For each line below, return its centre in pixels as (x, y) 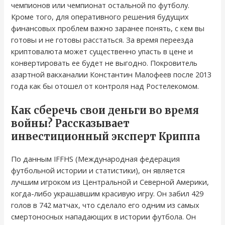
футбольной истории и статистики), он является (98, 170)
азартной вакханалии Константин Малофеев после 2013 (111, 75)
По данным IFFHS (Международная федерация (96, 158)
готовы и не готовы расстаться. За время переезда (102, 40)
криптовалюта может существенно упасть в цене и (102, 51)
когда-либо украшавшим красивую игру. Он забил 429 (107, 193)
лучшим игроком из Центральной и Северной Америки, (110, 182)
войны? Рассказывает (71, 123)
